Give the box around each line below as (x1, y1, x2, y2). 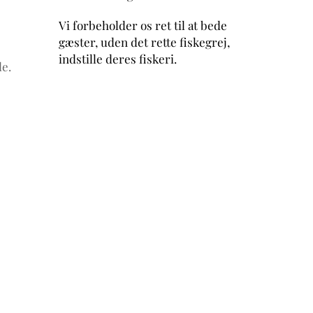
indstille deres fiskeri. (58, 50, 177, 66)
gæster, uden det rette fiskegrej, (58, 34, 230, 50)
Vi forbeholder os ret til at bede (58, 17, 227, 33)
